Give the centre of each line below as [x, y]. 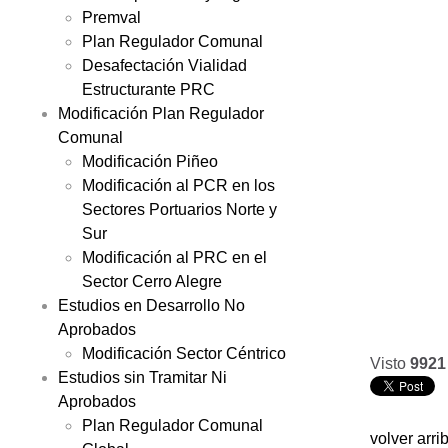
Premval [111, 17]
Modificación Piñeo [150, 161]
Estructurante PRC [148, 89]
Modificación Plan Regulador [161, 113]
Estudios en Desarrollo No [151, 305]
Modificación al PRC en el [174, 257]
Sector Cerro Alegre [152, 281]
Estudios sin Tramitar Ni [142, 377]
